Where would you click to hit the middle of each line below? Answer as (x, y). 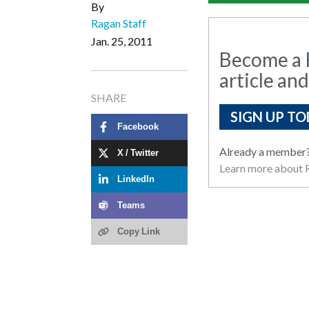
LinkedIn (136, 179)
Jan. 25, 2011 (122, 41)
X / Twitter (138, 153)
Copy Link (139, 232)
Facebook (138, 127)
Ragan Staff (119, 23)
